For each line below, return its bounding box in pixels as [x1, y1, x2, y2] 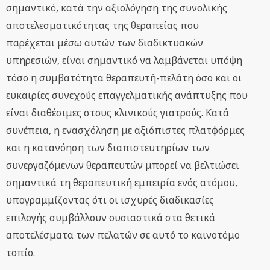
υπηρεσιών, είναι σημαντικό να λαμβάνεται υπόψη [6, 54, 242, 67]
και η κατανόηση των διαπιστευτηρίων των [6, 141, 210, 155]
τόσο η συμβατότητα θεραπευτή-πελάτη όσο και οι [6, 71, 242, 85]
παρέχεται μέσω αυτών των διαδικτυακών [6, 36, 203, 50]
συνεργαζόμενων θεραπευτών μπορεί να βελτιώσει [6, 159, 239, 172]
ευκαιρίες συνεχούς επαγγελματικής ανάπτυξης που [6, 89, 248, 102]
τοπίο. [6, 246, 35, 260]
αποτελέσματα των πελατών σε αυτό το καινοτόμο [6, 228, 240, 242]
